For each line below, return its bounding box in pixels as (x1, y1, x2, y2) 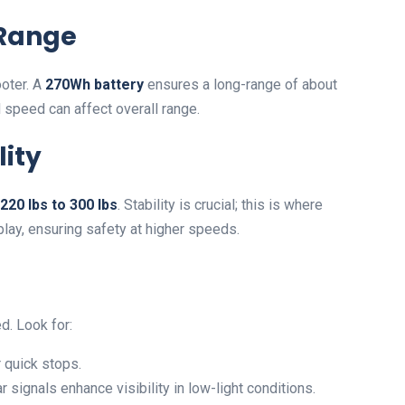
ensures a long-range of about (144, 76, 337, 93)
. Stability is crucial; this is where (118, 196, 323, 213)
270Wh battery (45, 76, 144, 93)
